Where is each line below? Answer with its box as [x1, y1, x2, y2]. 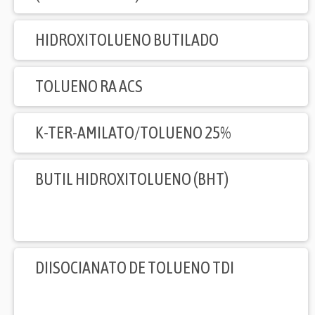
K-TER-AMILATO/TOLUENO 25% [35, 123, 231, 143]
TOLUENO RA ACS [35, 77, 143, 96]
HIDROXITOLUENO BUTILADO [35, 30, 219, 50]
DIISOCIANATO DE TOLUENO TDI [35, 258, 234, 278]
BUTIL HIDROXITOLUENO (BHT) [35, 169, 229, 189]
